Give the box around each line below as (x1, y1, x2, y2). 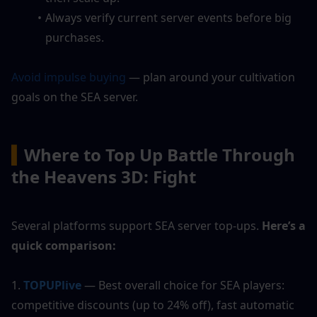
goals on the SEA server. (11, 89, 138, 105)
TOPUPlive (23, 277, 81, 294)
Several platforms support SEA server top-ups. (11, 218, 262, 234)
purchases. (45, 30, 104, 46)
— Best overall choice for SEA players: (81, 277, 284, 294)
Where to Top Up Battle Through (24, 143, 295, 167)
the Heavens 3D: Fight (11, 165, 196, 189)
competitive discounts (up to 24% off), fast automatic (11, 297, 294, 313)
